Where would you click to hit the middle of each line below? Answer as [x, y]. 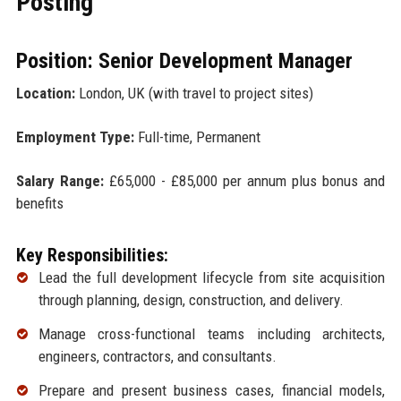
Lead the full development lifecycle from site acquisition [212, 278]
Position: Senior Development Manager [184, 61]
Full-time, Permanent [197, 137]
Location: [45, 94]
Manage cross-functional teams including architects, [212, 333]
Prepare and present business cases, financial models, [212, 390]
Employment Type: [75, 137]
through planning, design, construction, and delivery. [191, 300]
